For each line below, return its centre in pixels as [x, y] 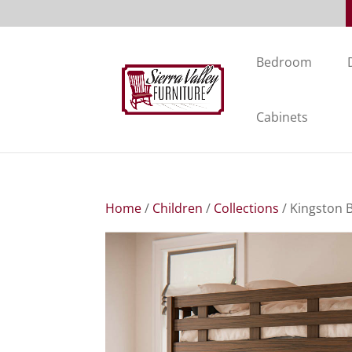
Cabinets [282, 117]
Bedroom [284, 62]
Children [178, 209]
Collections [247, 209]
